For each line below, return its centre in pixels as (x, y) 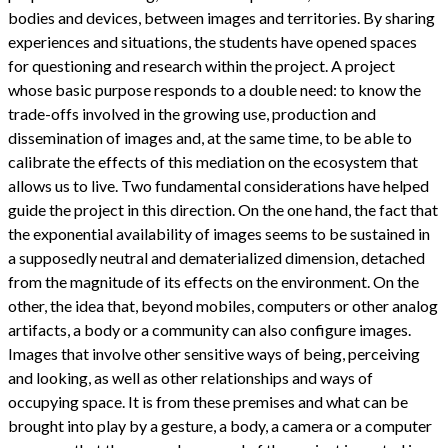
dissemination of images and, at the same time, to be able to (210, 138)
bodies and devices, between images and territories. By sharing (221, 18)
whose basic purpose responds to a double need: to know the (214, 90)
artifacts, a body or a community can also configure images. (209, 330)
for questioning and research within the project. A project (201, 66)
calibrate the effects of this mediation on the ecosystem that (213, 162)
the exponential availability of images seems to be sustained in (219, 234)
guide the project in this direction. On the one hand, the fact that (223, 210)
